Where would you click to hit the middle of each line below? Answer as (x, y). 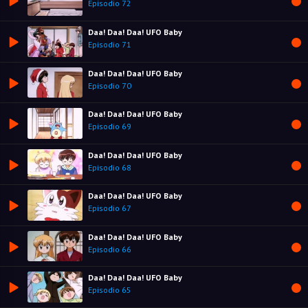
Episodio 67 (110, 208)
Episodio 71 (110, 44)
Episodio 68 (110, 167)
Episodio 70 (110, 85)
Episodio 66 (110, 249)
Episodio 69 (110, 126)
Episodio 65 (110, 290)
